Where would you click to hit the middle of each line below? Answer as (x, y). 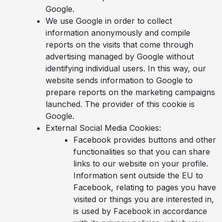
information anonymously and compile (118, 32)
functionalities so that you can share (142, 151)
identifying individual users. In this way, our (126, 68)
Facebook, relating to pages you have (145, 187)
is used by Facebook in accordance (140, 211)
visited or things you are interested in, (144, 199)
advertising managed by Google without (120, 56)
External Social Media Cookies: (103, 128)
